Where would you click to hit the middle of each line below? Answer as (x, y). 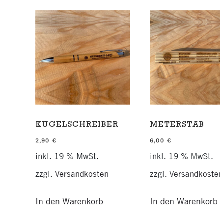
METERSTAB (177, 125)
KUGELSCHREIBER (77, 125)
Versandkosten (82, 174)
